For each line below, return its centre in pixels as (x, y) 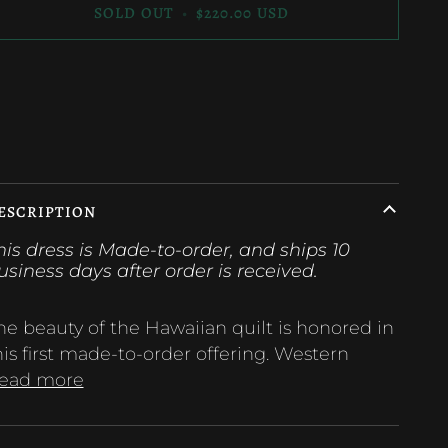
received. (277, 270)
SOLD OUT (134, 13)
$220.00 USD (242, 13)
